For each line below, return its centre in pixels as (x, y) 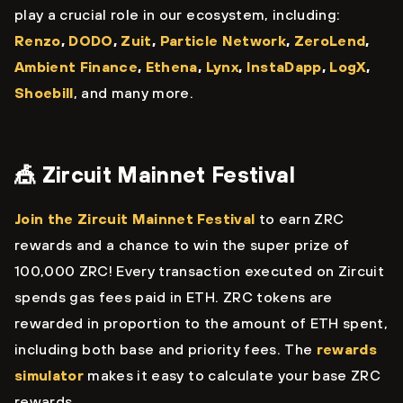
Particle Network (223, 41)
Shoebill (44, 93)
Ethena (171, 67)
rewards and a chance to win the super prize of (182, 245)
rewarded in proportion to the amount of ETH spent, (201, 323)
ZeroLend (330, 41)
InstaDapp (284, 67)
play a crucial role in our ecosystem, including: (178, 15)
